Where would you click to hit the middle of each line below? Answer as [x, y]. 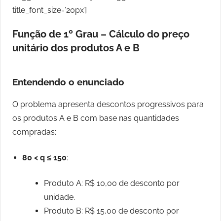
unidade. [59, 197]
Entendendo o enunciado [68, 82]
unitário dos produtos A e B [76, 48]
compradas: [34, 132]
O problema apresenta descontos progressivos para [108, 105]
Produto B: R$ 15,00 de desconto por [111, 211]
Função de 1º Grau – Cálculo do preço [101, 34]
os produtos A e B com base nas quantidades [96, 118]
